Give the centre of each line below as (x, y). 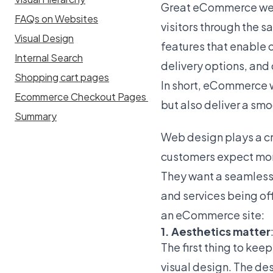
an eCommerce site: (213, 214)
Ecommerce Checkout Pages (82, 97)
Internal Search (49, 58)
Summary (36, 116)
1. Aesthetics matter (216, 231)
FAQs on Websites (57, 19)
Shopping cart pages (62, 77)
